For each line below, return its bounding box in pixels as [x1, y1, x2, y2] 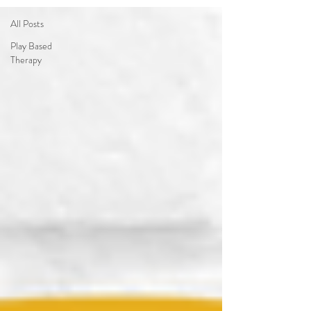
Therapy [10, 53, 42, 67]
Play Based [10, 39, 52, 53]
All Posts [10, 17, 44, 31]
